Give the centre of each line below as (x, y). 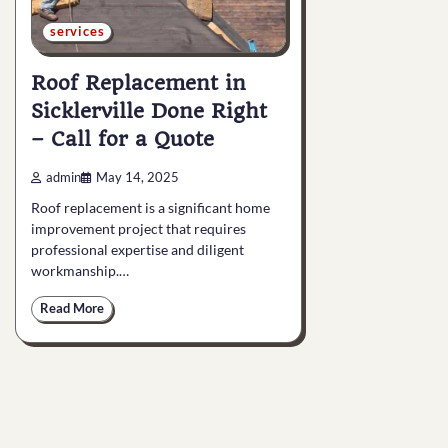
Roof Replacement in (138, 82)
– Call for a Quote (122, 138)
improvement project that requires (138, 228)
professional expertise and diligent (137, 249)
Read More (72, 308)
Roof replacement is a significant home (150, 207)
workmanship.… (80, 270)
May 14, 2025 (137, 177)
